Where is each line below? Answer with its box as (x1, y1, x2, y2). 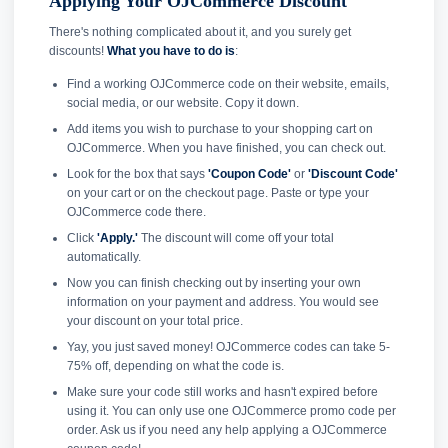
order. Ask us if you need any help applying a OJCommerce (66, 423, 387, 438)
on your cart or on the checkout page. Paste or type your (66, 186, 369, 201)
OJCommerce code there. (66, 205, 206, 220)
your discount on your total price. (66, 314, 243, 329)
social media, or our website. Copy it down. (66, 96, 299, 111)
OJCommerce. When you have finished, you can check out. (66, 141, 386, 156)
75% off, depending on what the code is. (66, 359, 284, 374)
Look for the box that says (66, 167, 208, 182)
